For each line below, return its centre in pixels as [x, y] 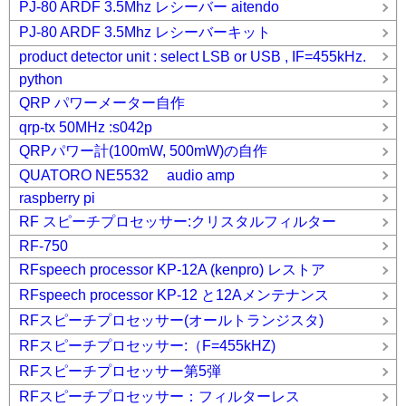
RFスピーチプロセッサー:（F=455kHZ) [147, 346]
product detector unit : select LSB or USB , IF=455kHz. [193, 57]
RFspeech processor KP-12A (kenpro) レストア [172, 270]
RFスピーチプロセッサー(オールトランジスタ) [171, 320]
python [41, 79]
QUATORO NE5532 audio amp [127, 175]
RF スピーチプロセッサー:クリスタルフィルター [178, 222]
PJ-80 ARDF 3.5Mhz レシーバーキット [145, 32]
